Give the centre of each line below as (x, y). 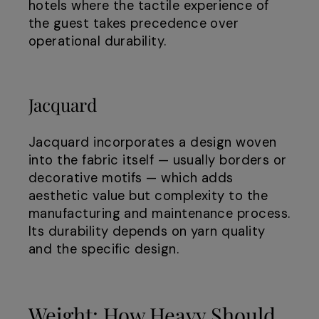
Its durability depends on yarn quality (147, 232)
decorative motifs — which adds (131, 178)
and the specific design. (104, 250)
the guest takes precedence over (134, 24)
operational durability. (98, 42)
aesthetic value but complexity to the (148, 196)
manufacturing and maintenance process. (159, 214)
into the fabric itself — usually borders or (158, 161)
